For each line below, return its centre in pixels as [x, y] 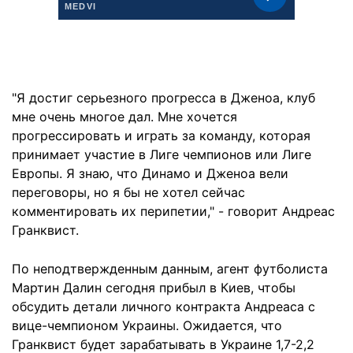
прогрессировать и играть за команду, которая [161, 136]
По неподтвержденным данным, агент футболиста [170, 269]
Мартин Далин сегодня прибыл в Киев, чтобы [154, 288]
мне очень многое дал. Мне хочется [124, 117]
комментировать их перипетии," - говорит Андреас [173, 211]
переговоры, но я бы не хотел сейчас [128, 192]
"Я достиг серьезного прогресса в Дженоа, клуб [163, 98]
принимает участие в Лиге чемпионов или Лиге [162, 154]
